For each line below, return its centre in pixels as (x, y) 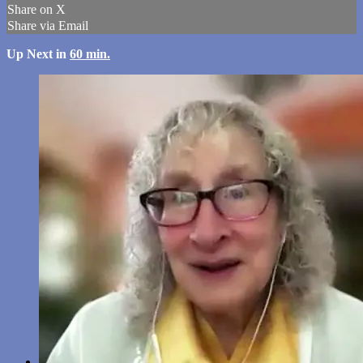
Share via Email (48, 26)
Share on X (36, 10)
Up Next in (38, 54)
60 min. (90, 54)
